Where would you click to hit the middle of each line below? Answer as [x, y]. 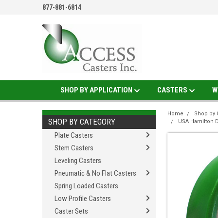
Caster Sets [71, 211]
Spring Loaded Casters [86, 186]
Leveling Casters [78, 161]
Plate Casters [74, 135]
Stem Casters [74, 148]
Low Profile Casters [83, 199]
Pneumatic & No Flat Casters [95, 173]
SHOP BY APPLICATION [97, 90]
